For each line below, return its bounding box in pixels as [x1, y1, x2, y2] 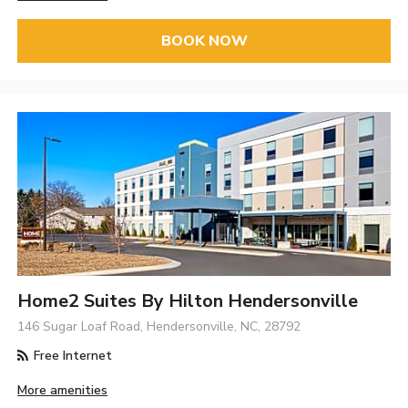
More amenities [17, 381, 108, 399]
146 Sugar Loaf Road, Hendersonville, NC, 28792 [17, 317, 301, 335]
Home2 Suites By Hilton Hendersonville [17, 288, 359, 313]
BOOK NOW [160, 30, 248, 51]
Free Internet [30, 346, 113, 364]
